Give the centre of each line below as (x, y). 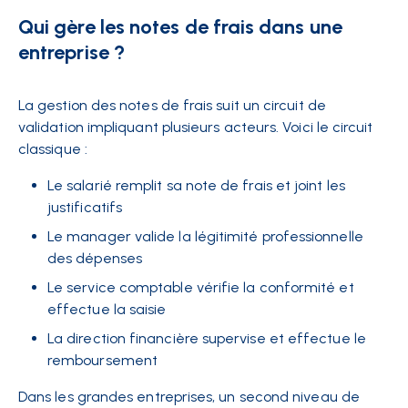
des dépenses (95, 259)
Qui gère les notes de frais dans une (180, 27)
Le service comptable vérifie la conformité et (201, 288)
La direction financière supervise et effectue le (207, 339)
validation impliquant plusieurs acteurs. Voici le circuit (196, 127)
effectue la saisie (107, 310)
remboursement (103, 361)
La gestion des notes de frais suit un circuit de (172, 106)
